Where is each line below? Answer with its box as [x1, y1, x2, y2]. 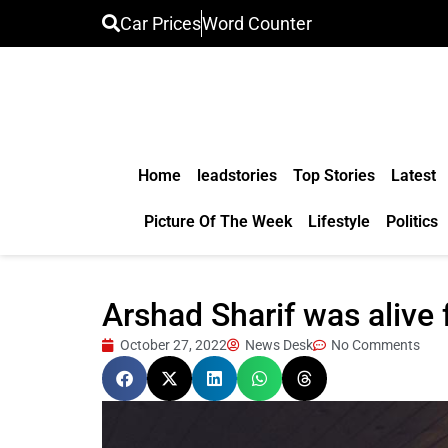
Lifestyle [307, 212, 370, 231]
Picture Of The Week [143, 212, 292, 231]
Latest [390, 166, 436, 185]
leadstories [196, 166, 277, 185]
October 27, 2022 [120, 337, 227, 353]
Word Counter [202, 13, 312, 34]
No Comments [331, 337, 420, 353]
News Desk [245, 337, 313, 353]
